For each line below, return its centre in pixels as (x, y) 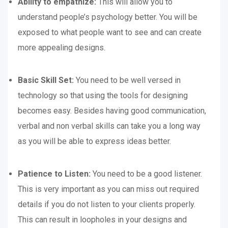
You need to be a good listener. (147, 174)
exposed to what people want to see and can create (110, 32)
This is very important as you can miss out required (108, 189)
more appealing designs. (62, 48)
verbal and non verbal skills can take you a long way (109, 126)
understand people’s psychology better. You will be (108, 17)
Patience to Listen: (55, 174)
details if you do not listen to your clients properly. (107, 204)
